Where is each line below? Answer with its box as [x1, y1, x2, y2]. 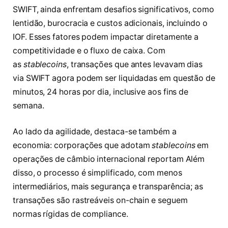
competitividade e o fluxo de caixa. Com [13, 45, 165, 55]
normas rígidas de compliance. [13, 209, 128, 219]
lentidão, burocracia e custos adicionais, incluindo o [13, 18, 208, 28]
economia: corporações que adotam [13, 140, 152, 151]
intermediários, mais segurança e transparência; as [13, 182, 204, 192]
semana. [13, 100, 46, 110]
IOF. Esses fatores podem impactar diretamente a [13, 32, 199, 42]
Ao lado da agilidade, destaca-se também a [13, 127, 177, 137]
